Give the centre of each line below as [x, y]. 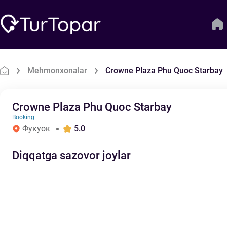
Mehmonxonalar [57, 71]
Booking [23, 117]
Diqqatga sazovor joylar [71, 155]
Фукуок [36, 128]
